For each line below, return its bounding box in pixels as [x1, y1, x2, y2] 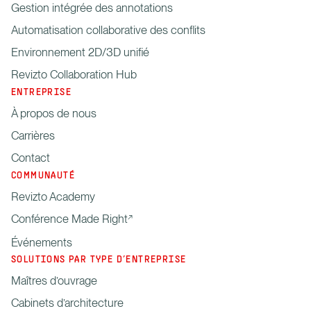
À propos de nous [11, 106, 96, 120]
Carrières [11, 128, 55, 142]
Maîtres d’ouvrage [11, 274, 97, 288]
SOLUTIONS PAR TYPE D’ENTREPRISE [11, 253, 187, 267]
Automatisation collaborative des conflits [11, 23, 205, 37]
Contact [11, 150, 50, 165]
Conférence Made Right [11, 211, 128, 226]
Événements [11, 235, 72, 249]
